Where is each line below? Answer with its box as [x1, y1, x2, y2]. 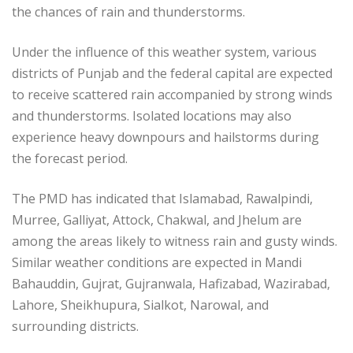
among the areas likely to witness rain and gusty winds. [12, 232, 337, 250]
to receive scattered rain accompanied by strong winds [12, 85, 333, 103]
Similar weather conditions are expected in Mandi [12, 253, 302, 271]
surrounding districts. [12, 317, 139, 335]
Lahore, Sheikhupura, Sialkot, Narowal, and [12, 295, 269, 314]
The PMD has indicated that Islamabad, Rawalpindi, [12, 189, 313, 207]
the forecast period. [12, 149, 128, 167]
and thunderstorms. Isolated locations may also [12, 106, 292, 124]
